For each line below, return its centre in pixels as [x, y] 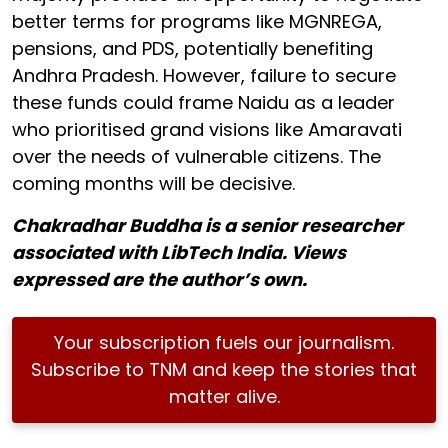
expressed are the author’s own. [159, 279]
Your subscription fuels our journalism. [224, 342]
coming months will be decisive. [153, 183]
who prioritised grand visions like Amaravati [207, 129]
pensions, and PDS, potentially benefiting [192, 48]
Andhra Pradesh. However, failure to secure [204, 75]
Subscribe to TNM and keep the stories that [224, 369]
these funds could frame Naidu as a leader [203, 102]
